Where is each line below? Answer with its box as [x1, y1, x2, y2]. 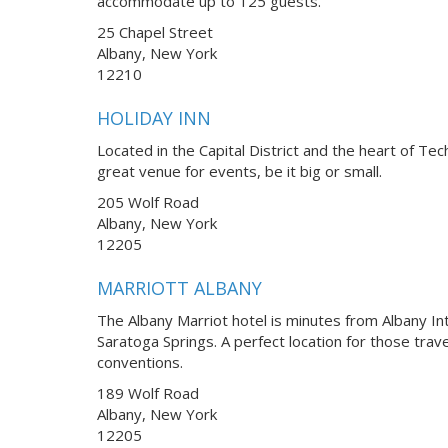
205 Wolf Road [97, 191, 199, 212]
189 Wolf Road [97, 382, 199, 403]
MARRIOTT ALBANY [97, 276, 262, 301]
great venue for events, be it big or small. [97, 160, 382, 181]
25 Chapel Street [97, 21, 213, 42]
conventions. [97, 351, 183, 372]
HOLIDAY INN [97, 105, 211, 130]
